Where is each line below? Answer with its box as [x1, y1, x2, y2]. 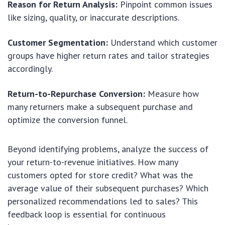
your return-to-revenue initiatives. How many [8, 156, 178, 168]
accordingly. [8, 62, 53, 74]
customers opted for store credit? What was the [8, 169, 193, 181]
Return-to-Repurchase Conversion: [8, 87, 145, 99]
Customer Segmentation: [8, 36, 108, 48]
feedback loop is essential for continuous [8, 208, 166, 220]
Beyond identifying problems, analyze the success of [8, 143, 208, 155]
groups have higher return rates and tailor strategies [8, 49, 209, 61]
